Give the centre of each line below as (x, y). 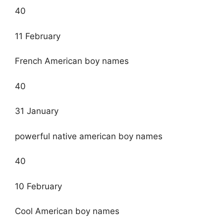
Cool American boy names (67, 211)
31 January (37, 111)
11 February (38, 36)
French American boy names (72, 61)
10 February (38, 186)
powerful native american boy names (89, 136)
